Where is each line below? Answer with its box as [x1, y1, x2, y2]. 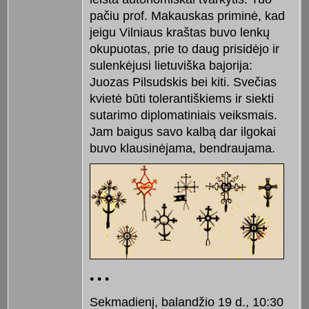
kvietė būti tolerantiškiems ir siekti [89, 91, 274, 106]
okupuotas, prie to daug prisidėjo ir [89, 41, 279, 56]
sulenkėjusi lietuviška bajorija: [89, 58, 252, 72]
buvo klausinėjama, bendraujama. [89, 141, 275, 155]
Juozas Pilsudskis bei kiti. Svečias [89, 74, 277, 89]
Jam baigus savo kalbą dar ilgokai [89, 124, 276, 139]
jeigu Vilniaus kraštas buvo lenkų [89, 25, 270, 39]
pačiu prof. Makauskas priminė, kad [89, 8, 285, 23]
